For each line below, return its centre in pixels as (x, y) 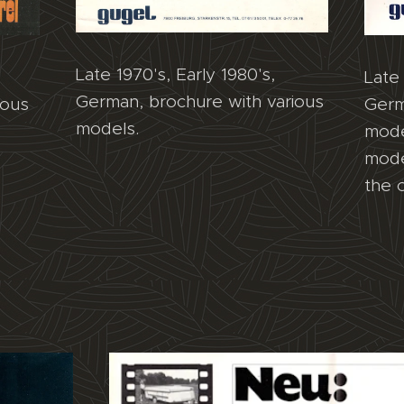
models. (107, 129)
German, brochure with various (199, 102)
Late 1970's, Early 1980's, (175, 75)
